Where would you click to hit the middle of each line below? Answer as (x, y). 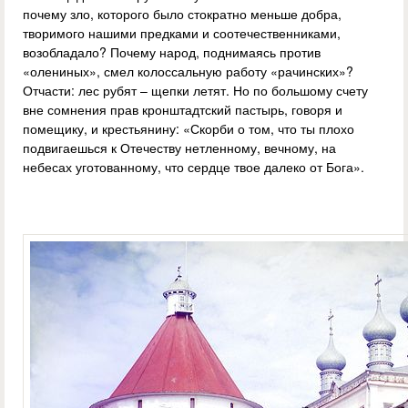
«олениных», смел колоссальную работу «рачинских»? (188, 71)
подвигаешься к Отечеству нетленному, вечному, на (179, 148)
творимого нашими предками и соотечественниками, (182, 33)
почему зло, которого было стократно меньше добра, (182, 14)
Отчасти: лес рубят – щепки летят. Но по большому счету (195, 91)
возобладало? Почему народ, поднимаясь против (172, 52)
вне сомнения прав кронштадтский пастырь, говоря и (183, 110)
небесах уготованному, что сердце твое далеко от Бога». (194, 167)
